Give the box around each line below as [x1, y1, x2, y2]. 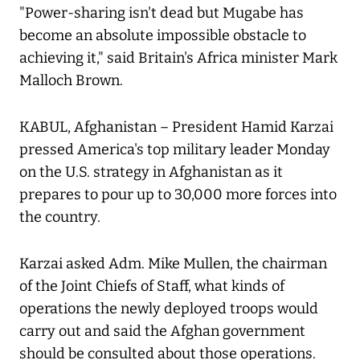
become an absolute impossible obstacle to [19, 27, 306, 45]
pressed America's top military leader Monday [19, 141, 330, 159]
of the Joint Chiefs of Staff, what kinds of [19, 277, 284, 296]
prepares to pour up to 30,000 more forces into [19, 186, 337, 204]
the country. [19, 208, 100, 227]
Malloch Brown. [19, 72, 123, 90]
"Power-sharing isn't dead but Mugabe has [19, 4, 304, 22]
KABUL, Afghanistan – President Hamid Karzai [19, 118, 333, 137]
